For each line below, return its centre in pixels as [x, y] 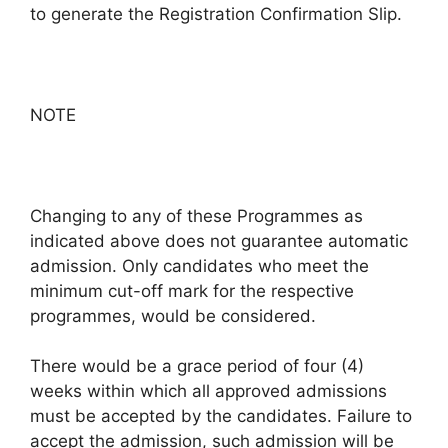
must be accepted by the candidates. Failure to [221, 416]
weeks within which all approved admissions [208, 391]
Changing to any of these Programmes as [196, 215]
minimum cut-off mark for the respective [192, 290]
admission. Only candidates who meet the [199, 265]
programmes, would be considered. [173, 315]
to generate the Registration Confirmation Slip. [216, 13]
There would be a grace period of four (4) [197, 366]
